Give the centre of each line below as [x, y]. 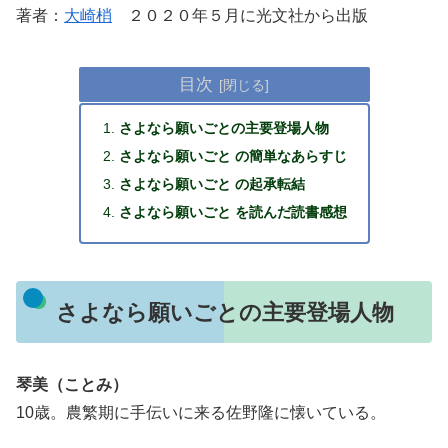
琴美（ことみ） [72, 384]
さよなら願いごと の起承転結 [212, 183]
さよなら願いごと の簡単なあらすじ [233, 155]
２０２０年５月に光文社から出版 [240, 16]
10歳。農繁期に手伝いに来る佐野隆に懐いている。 [201, 412]
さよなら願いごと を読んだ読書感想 [233, 211]
